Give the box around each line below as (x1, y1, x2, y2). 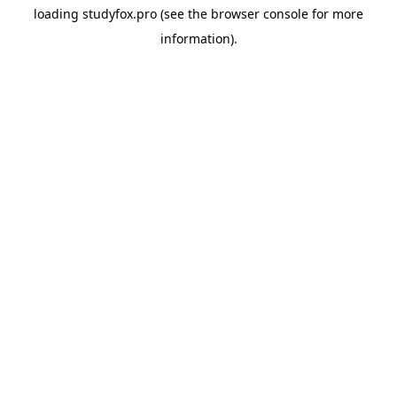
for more (308, 5, 363, 22)
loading (34, 5, 82, 22)
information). (160, 30, 237, 47)
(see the (157, 5, 207, 22)
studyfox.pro (82, 5, 157, 22)
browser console (211, 5, 308, 22)
